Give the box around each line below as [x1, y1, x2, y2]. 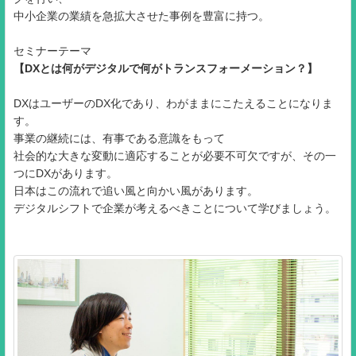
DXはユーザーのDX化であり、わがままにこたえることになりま [14, 96, 333, 110]
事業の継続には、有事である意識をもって [14, 131, 225, 145]
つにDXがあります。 [14, 166, 118, 180]
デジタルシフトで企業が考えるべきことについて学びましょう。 [14, 201, 336, 215]
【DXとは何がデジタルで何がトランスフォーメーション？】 [14, 61, 318, 75]
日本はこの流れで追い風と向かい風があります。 [14, 184, 258, 197]
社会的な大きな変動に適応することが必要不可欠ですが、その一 [14, 149, 336, 162]
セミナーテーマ [14, 44, 91, 57]
